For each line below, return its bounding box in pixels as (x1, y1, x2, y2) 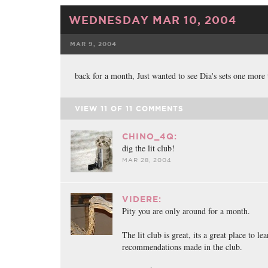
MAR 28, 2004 (121, 157, 172, 163)
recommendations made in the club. (121, 241, 242, 252)
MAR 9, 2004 (70, 41, 117, 47)
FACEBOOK (134, 63, 189, 73)
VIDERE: (121, 194, 162, 204)
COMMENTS (132, 105, 184, 112)
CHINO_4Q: (121, 132, 177, 141)
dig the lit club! (121, 142, 175, 154)
